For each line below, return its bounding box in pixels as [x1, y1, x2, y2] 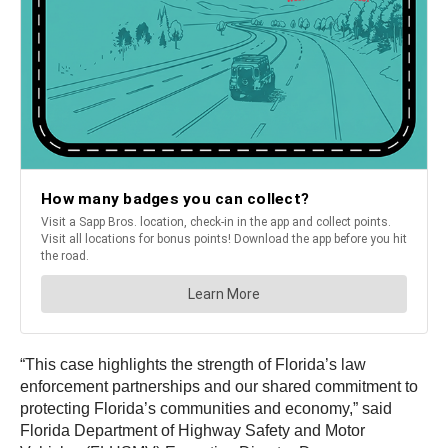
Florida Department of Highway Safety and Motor [20, 422, 365, 439]
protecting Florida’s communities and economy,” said [20, 400, 392, 417]
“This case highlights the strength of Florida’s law [20, 356, 366, 373]
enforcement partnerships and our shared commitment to [20, 378, 418, 395]
